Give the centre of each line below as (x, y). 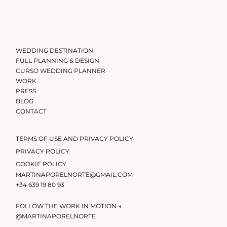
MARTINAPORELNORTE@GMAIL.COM (74, 174)
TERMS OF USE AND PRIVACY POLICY (74, 138)
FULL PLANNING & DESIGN (58, 60)
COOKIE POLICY (41, 164)
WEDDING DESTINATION (54, 50)
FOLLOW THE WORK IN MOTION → (69, 206)
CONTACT (31, 111)
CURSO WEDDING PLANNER (61, 70)
